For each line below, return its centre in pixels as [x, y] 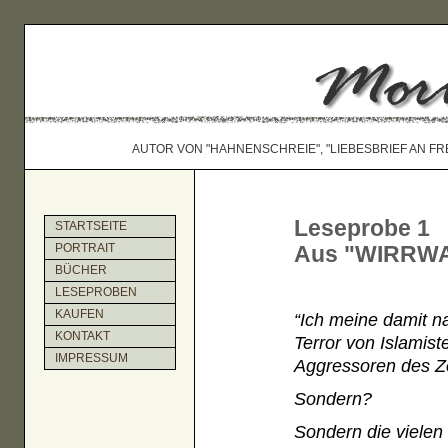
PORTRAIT [85, 248]
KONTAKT [83, 336]
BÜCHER [81, 270]
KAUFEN [80, 314]
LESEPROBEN [96, 292]
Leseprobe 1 [362, 228]
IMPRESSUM [92, 358]
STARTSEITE [91, 226]
